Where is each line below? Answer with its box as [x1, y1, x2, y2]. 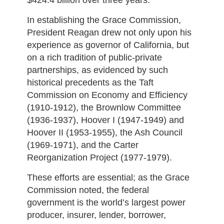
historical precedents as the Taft [26, 77, 153, 87]
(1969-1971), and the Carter [26, 140, 138, 150]
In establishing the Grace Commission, [26, 15, 181, 25]
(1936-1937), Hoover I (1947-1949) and [26, 115, 184, 125]
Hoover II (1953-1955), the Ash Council [26, 127, 182, 137]
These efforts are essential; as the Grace [26, 172, 189, 182]
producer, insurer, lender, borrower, [26, 210, 166, 220]
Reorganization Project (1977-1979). [26, 152, 172, 162]
